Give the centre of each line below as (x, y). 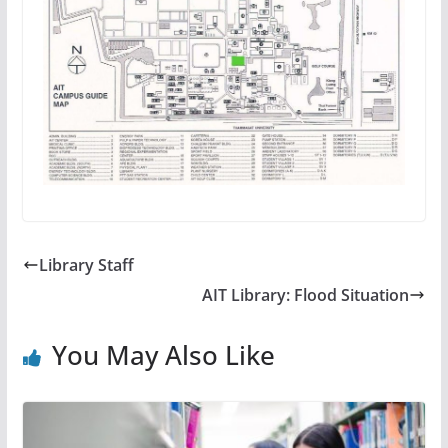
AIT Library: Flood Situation (306, 295)
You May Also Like (163, 355)
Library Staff (86, 265)
